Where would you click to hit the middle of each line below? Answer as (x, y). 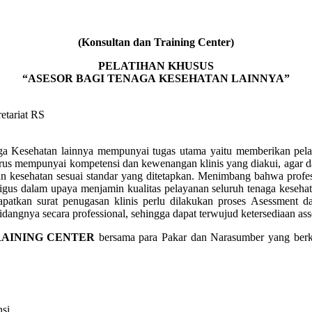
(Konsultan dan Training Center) (156, 42)
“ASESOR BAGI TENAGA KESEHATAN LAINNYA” (156, 78)
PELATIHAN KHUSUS (156, 65)
